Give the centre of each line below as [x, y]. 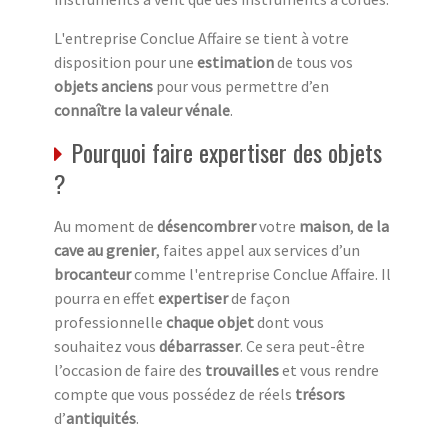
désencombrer [208, 225]
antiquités [101, 417]
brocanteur [94, 273]
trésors [320, 393]
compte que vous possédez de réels [174, 393]
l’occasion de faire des [129, 369]
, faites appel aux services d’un [258, 249]
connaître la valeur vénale [142, 109]
